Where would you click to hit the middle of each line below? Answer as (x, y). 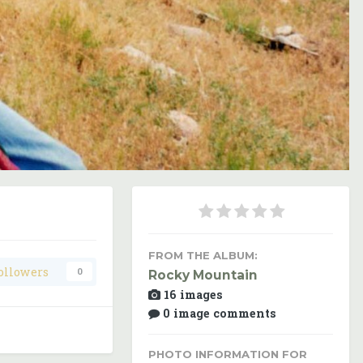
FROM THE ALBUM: (203, 255)
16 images (193, 294)
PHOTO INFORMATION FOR (228, 354)
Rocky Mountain (203, 275)
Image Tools (276, 140)
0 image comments (220, 313)
